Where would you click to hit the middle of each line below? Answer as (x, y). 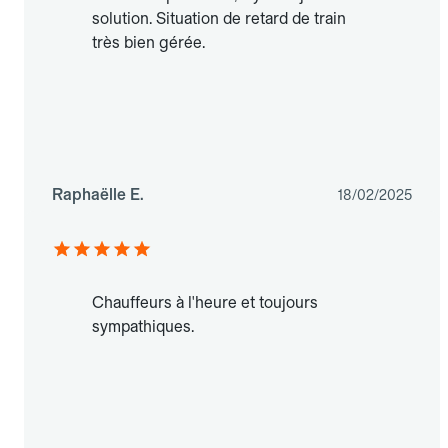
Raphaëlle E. (98, 195)
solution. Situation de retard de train (219, 19)
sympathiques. (143, 327)
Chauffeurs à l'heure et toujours (205, 303)
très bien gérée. (148, 43)
